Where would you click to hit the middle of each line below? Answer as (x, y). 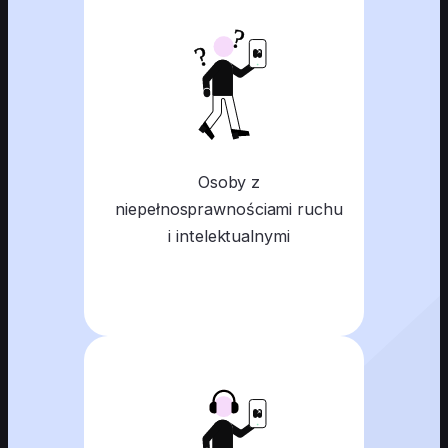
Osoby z (229, 181)
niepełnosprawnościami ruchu (229, 208)
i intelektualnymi (229, 235)
